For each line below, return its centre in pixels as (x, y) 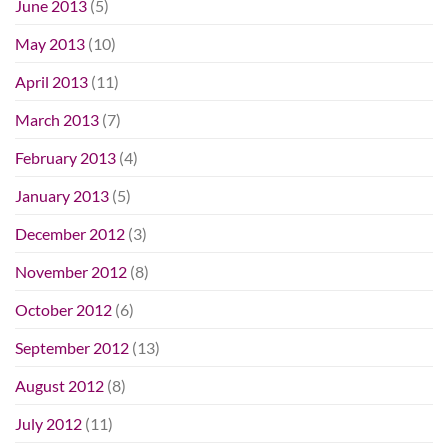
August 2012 (59, 385)
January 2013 (62, 195)
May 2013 (50, 43)
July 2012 (48, 423)
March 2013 (57, 119)
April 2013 (51, 81)
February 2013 (65, 157)
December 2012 (70, 233)
